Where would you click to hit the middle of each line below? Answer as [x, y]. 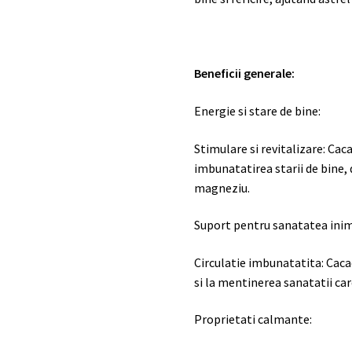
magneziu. [222, 187]
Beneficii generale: [245, 73]
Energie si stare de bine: [258, 110]
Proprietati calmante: [253, 319]
